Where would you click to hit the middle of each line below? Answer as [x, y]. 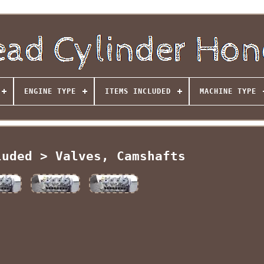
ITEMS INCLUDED [138, 91]
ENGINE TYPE [50, 91]
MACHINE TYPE [228, 91]
